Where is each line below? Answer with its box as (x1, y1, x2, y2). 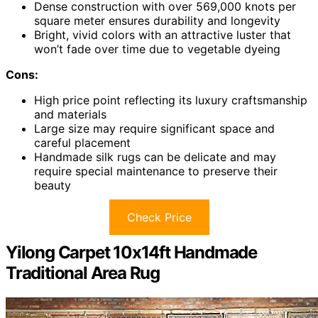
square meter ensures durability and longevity (34, 13, 280, 28)
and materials (34, 107, 106, 122)
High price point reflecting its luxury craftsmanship (34, 93, 307, 108)
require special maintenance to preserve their (34, 164, 278, 179)
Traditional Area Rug (6, 263, 160, 284)
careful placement (34, 136, 131, 150)
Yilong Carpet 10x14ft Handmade (6, 242, 257, 263)
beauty (34, 178, 71, 193)
